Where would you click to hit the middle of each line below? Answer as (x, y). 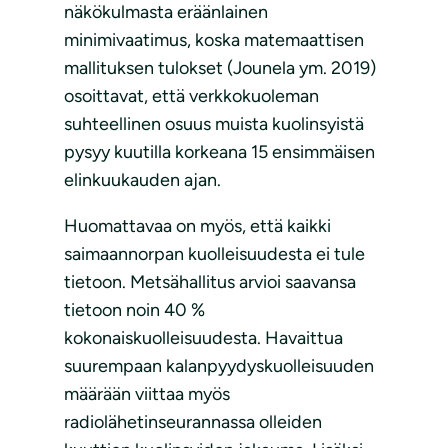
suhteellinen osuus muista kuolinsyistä (214, 124)
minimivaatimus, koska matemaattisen (214, 40)
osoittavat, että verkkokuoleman (191, 96)
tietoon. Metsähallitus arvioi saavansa (210, 282)
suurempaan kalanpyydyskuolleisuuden (219, 366)
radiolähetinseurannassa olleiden (193, 422)
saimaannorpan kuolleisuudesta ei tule (214, 254)
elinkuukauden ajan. (142, 180)
